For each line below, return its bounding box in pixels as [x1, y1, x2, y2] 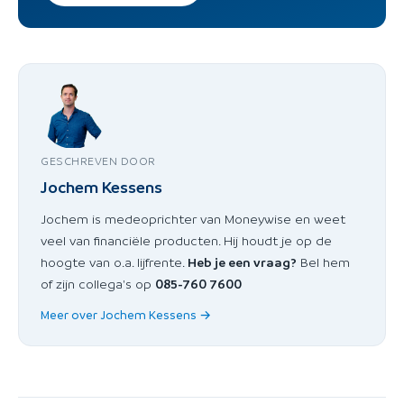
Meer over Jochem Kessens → [41, 306, 211, 322]
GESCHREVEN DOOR [41, 152, 156, 168]
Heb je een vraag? [188, 252, 297, 270]
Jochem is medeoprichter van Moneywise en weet [41, 209, 345, 226]
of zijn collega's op [41, 274, 155, 291]
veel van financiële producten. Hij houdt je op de [41, 231, 332, 248]
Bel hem [297, 252, 350, 270]
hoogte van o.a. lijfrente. [41, 252, 188, 270]
